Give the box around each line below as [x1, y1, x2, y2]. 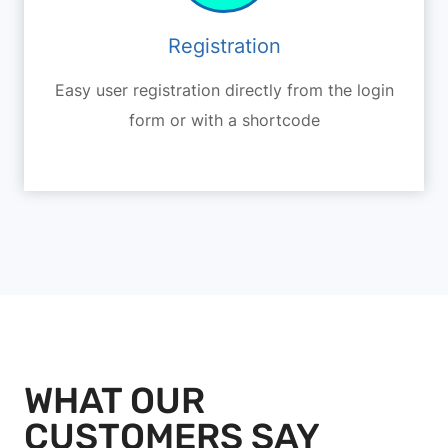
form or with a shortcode [128, 109, 320, 130]
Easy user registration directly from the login [54, 79, 394, 100]
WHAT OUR [24, 378, 205, 422]
